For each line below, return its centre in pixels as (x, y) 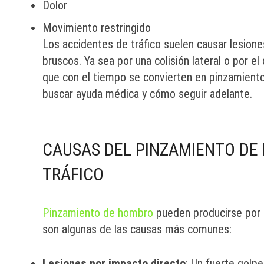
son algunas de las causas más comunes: (137, 229)
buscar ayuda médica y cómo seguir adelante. (147, 94)
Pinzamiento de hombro (98, 213)
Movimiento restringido (97, 28)
